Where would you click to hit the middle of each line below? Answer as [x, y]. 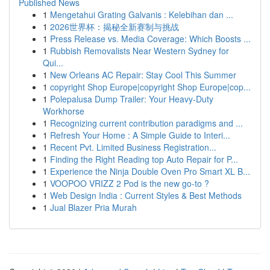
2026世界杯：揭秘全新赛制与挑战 [115, 27]
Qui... [53, 63]
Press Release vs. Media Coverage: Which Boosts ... [150, 39]
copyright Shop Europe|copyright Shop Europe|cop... [150, 87]
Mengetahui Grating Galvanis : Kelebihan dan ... [142, 14]
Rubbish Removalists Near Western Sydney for [140, 51]
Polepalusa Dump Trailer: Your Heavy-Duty [132, 99]
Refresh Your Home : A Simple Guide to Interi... [140, 135]
